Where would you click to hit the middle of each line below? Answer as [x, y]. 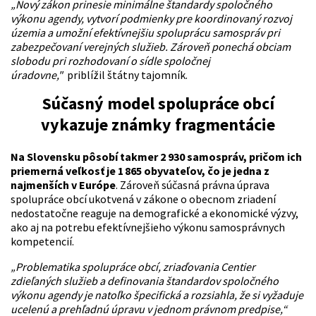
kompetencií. [42, 242]
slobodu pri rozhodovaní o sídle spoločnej [110, 61]
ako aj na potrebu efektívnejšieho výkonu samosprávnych [148, 227]
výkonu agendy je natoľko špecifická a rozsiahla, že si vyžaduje [157, 295]
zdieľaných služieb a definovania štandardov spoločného [145, 281]
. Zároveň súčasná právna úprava [193, 185]
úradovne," [38, 75]
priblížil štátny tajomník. [126, 75]
